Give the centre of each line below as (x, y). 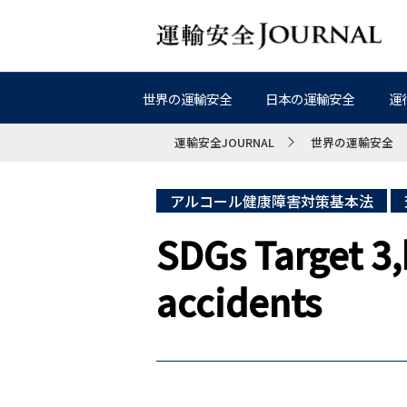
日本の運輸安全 (310, 99)
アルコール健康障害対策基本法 (272, 201)
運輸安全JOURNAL (224, 142)
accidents (239, 302)
